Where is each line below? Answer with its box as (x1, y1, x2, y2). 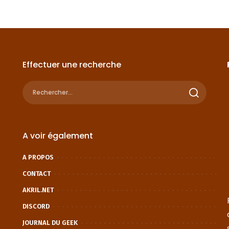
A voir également (22, 130, 93, 142)
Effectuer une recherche (22, 59, 121, 71)
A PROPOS (22, 153, 54, 162)
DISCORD (22, 202, 50, 211)
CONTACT (22, 170, 51, 178)
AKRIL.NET (22, 186, 54, 194)
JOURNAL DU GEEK (22, 219, 78, 227)
